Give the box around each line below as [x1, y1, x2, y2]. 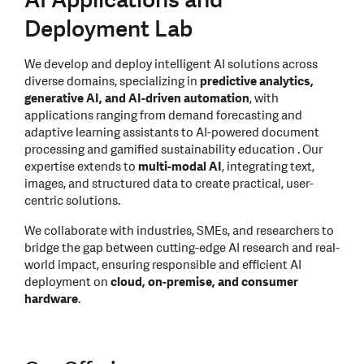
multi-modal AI [138, 158, 222, 175]
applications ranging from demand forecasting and [24, 106, 302, 124]
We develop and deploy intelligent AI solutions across [24, 55, 318, 73]
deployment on [24, 273, 110, 291]
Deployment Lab [24, 13, 193, 45]
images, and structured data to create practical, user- [24, 175, 314, 193]
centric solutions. [24, 192, 120, 210]
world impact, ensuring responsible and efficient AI [24, 256, 301, 274]
